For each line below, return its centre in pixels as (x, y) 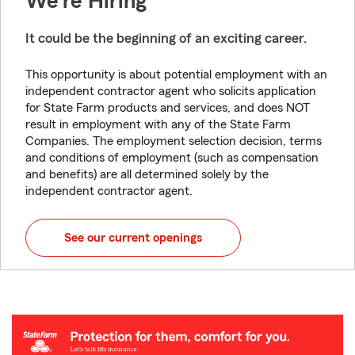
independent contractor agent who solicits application (171, 92)
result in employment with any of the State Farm (158, 125)
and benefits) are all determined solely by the (147, 175)
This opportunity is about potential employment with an (176, 75)
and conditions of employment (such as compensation (172, 158)
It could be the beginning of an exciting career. (166, 38)
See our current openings (133, 238)
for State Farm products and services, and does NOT (168, 108)
